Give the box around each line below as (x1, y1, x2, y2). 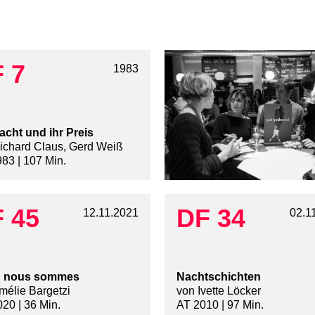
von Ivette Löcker (176, 285, 261, 297)
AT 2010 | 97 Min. (176, 299, 264, 311)
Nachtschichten (176, 271, 261, 283)
